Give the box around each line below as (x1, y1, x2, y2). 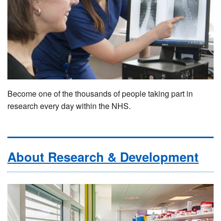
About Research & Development (7, 147, 199, 166)
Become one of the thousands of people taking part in (7, 87, 193, 99)
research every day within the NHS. (7, 100, 131, 111)
